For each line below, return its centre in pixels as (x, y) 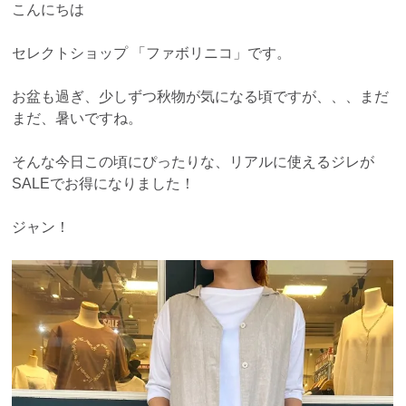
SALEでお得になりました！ (104, 184)
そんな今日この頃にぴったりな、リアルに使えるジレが (193, 162)
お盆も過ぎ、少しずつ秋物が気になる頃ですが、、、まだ (201, 97)
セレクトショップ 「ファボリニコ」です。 (152, 53)
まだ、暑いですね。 (77, 119)
